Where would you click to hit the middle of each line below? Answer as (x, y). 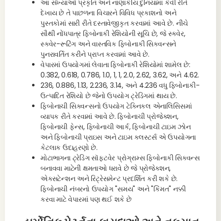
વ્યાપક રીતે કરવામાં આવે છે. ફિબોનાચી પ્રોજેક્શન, (110, 116)
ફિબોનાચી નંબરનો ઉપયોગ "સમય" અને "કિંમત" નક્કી (113, 189)
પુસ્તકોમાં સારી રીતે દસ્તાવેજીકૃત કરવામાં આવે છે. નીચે (114, 23)
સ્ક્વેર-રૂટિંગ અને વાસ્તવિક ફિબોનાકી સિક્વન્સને (109, 44)
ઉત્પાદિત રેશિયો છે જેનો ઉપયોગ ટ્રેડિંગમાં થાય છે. (109, 96)
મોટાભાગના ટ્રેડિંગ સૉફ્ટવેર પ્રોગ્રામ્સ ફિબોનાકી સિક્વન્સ (120, 158)
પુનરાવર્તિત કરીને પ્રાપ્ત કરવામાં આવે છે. (95, 54)
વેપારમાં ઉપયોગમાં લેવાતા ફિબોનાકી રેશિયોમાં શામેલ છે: (115, 65)
